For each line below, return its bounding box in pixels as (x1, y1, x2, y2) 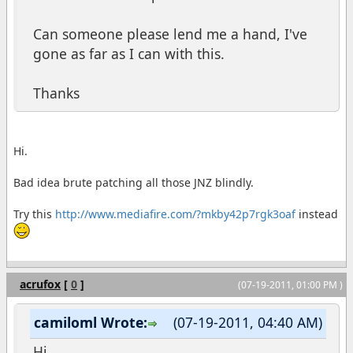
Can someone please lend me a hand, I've (33, 24, 307, 43)
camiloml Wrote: (34, 313, 147, 333)
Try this (13, 206, 55, 221)
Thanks (33, 83, 80, 102)
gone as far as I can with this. (33, 43, 225, 63)
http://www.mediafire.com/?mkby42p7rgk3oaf (55, 206, 295, 221)
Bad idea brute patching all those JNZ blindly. (13, 174, 254, 190)
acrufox (20, 277, 61, 292)
